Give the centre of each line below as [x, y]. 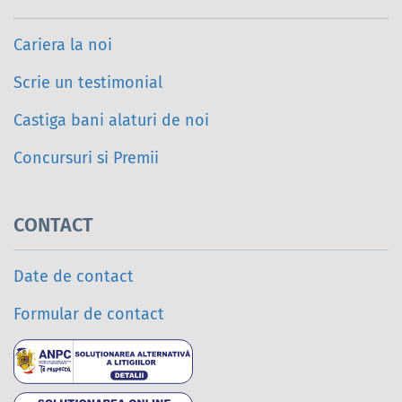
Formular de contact [89, 315]
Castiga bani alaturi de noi [111, 121]
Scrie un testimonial [88, 83]
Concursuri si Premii [86, 158]
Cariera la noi [63, 45]
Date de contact [74, 277]
